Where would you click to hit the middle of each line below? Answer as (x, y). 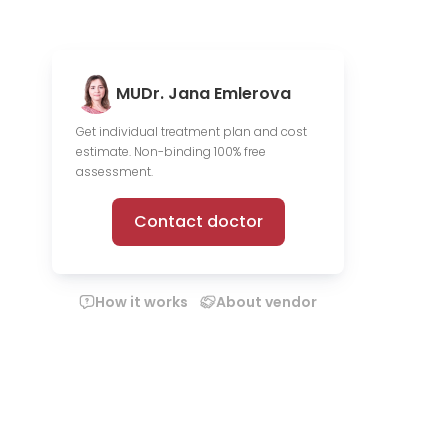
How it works (141, 302)
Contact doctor (198, 221)
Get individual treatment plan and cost (191, 131)
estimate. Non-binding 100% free (171, 151)
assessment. (114, 171)
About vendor (266, 302)
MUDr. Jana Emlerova (203, 93)
